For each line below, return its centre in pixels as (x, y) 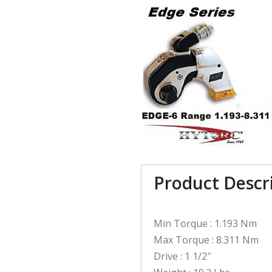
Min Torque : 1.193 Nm (205, 223)
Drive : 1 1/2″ (182, 256)
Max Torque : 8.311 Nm (206, 240)
